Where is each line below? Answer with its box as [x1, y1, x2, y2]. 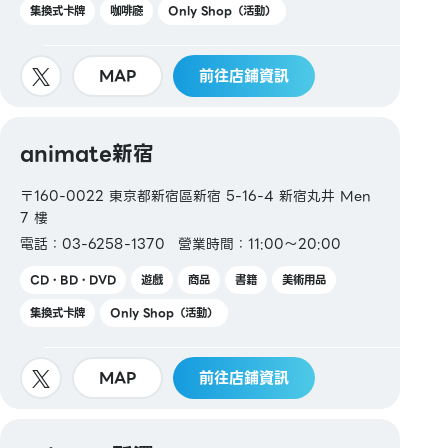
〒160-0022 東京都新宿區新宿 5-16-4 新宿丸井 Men [20, 184, 371, 207]
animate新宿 [20, 136, 154, 170]
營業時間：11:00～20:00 [177, 232, 341, 255]
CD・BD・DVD [30, 270, 116, 289]
